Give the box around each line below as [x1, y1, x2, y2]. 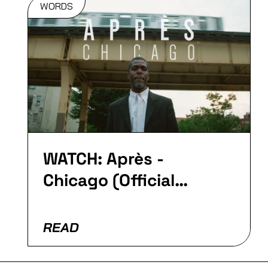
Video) [42, 191, 94, 213]
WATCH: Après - [42, 148, 164, 170]
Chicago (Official [42, 169, 175, 191]
